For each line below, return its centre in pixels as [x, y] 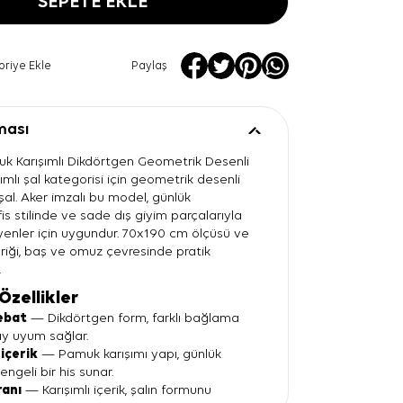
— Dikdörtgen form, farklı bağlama [134, 318]
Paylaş [149, 66]
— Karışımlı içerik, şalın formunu [117, 390]
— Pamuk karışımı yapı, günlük [130, 354]
